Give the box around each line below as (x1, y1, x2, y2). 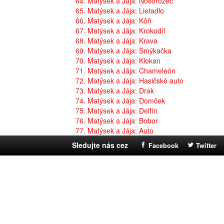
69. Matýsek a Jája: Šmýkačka (75, 45, 171, 56)
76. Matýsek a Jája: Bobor (75, 115, 158, 126)
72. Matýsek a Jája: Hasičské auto (75, 75, 183, 86)
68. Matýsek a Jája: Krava (75, 35, 157, 46)
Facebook (148, 141, 178, 150)
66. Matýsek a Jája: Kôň (75, 15, 151, 26)
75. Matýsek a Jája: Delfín (75, 105, 157, 116)
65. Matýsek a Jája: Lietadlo (75, 5, 164, 16)
